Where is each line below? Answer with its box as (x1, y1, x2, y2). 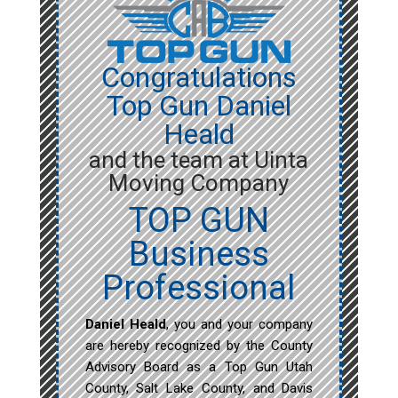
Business (128, 235, 269, 275)
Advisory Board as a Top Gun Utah (84, 359, 314, 376)
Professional (102, 268, 296, 308)
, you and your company (165, 316, 314, 333)
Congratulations (100, 60, 297, 95)
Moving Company (108, 170, 290, 197)
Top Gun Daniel (106, 89, 291, 123)
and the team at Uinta (89, 147, 309, 174)
